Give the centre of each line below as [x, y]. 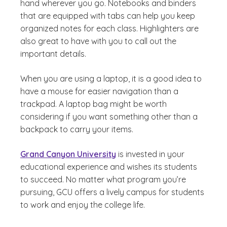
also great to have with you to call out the [98, 41]
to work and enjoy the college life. [84, 205]
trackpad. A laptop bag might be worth [93, 104]
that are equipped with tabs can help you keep [108, 16]
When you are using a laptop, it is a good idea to [111, 79]
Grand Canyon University [68, 154]
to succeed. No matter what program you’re [103, 179]
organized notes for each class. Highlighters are [109, 28]
